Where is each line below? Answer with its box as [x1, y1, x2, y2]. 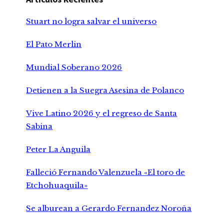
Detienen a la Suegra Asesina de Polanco [26, 85, 184, 95]
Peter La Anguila [26, 144, 91, 154]
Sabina [26, 121, 53, 131]
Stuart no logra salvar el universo [26, 16, 157, 26]
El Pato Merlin [26, 39, 82, 49]
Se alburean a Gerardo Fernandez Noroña [26, 203, 192, 213]
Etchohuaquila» [26, 180, 88, 190]
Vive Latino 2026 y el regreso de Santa [26, 108, 177, 118]
